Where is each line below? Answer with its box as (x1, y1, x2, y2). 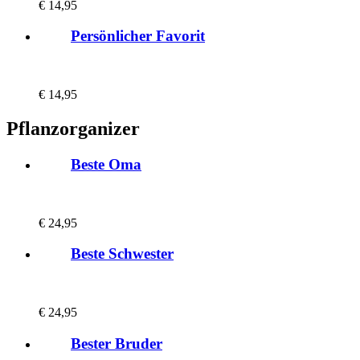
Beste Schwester (71, 245, 174, 263)
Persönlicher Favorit (71, 27, 205, 45)
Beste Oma (71, 155, 141, 173)
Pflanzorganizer (6, 118, 140, 140)
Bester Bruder (71, 334, 162, 352)
